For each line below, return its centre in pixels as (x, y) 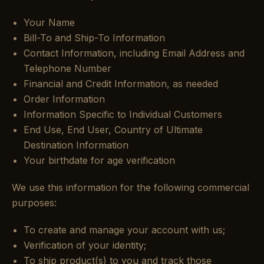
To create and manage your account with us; (124, 230)
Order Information (64, 99)
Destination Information (76, 145)
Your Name (49, 22)
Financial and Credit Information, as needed (121, 84)
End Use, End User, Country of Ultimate (113, 130)
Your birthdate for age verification (99, 160)
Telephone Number (67, 68)
